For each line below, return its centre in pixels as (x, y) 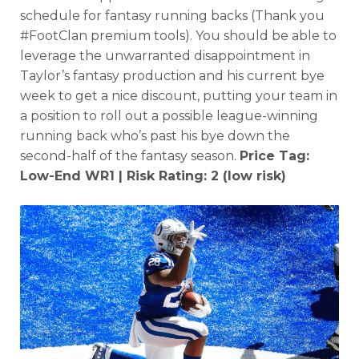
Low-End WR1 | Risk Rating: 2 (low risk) (153, 175)
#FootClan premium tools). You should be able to (178, 35)
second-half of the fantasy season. (130, 155)
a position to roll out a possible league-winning (169, 115)
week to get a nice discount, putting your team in (179, 95)
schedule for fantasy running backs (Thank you (172, 15)
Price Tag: (274, 155)
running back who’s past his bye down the (155, 135)
